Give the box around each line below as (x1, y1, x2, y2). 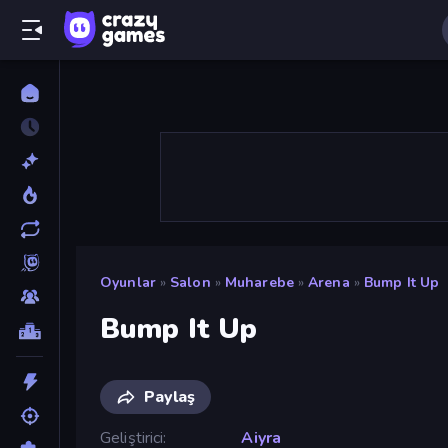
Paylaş (144, 385, 195, 408)
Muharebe (224, 273, 294, 292)
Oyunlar (100, 273, 156, 292)
